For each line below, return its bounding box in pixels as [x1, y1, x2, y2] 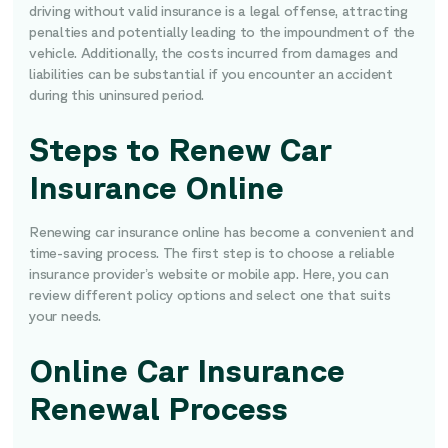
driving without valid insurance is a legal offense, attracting [29, 3, 408, 19]
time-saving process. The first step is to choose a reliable [29, 245, 395, 261]
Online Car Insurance [29, 351, 346, 388]
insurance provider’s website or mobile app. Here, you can [29, 266, 389, 282]
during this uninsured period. [29, 87, 212, 103]
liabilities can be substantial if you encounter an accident [29, 66, 393, 82]
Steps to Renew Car [29, 130, 333, 167]
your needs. [29, 308, 109, 324]
